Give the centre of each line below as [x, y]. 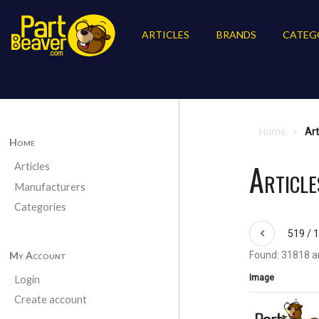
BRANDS [236, 35]
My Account [37, 255]
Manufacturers [49, 187]
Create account [50, 300]
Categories [40, 207]
